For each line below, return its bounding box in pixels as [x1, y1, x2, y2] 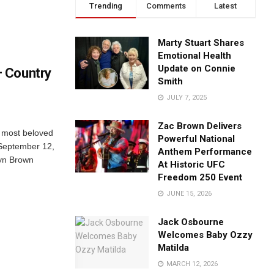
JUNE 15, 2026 [165, 190, 212, 198]
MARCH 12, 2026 [165, 260, 218, 268]
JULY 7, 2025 [165, 94, 207, 102]
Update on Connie [158, 63, 236, 74]
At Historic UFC [158, 159, 226, 170]
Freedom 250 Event [158, 172, 243, 183]
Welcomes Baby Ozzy [158, 229, 253, 240]
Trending [89, 1, 122, 10]
